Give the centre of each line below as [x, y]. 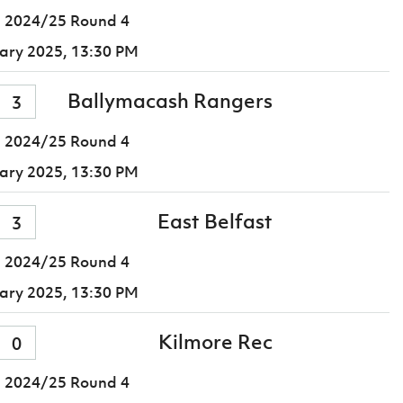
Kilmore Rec [216, 342]
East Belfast [215, 222]
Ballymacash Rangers [170, 101]
